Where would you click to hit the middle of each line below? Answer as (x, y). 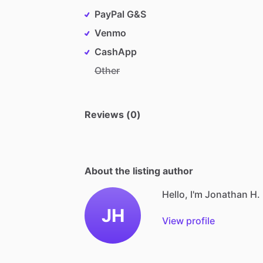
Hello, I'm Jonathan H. (211, 194)
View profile (188, 220)
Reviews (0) (113, 114)
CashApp (116, 51)
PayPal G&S (120, 14)
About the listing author (139, 171)
